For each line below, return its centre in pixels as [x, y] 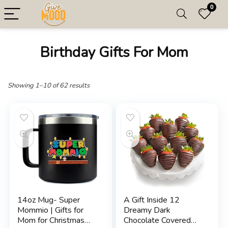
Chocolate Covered [158, 220]
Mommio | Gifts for [51, 210]
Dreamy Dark [147, 210]
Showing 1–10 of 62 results [49, 85]
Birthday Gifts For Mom [114, 52]
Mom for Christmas [51, 220]
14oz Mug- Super [49, 200]
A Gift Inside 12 [152, 200]
